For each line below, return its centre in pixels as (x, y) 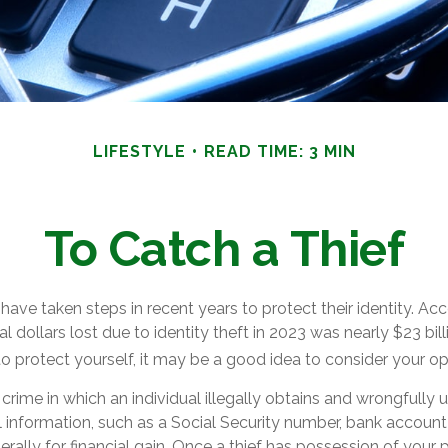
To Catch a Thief (224, 249)
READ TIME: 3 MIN (279, 152)
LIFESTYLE (139, 152)
